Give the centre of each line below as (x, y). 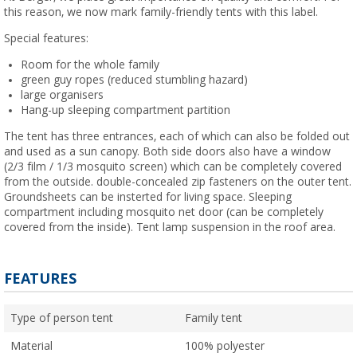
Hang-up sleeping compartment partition (126, 110)
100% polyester (225, 345)
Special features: (46, 38)
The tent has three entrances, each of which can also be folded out (177, 136)
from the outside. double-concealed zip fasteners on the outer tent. (178, 181)
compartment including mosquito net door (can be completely (164, 212)
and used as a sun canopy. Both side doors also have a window (167, 151)
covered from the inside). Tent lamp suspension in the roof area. (170, 227)
